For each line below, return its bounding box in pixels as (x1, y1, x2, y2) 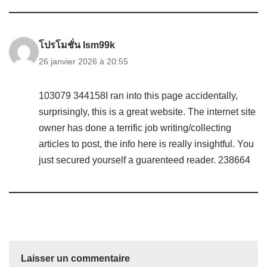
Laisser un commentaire (21, 253, 130, 263)
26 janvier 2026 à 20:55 (39, 57, 128, 66)
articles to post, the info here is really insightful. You (39, 139, 254, 149)
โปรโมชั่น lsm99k (39, 40, 115, 50)
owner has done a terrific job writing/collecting (39, 123, 231, 133)
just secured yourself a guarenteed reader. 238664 (39, 155, 250, 165)
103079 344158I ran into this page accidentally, (39, 91, 238, 101)
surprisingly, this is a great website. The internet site (39, 107, 256, 117)
